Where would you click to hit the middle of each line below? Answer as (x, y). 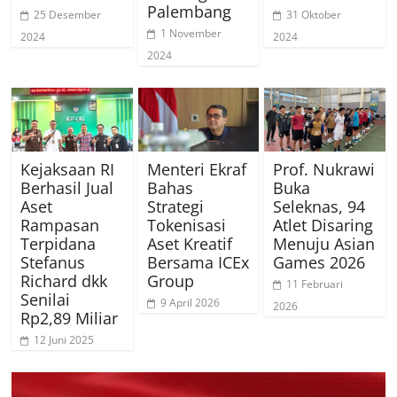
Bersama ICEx (198, 263)
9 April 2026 (190, 303)
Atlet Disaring (323, 226)
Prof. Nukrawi (323, 170)
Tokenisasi (186, 226)
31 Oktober (313, 15)
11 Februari (314, 284)
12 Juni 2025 (64, 340)
